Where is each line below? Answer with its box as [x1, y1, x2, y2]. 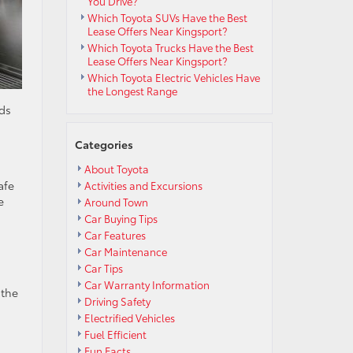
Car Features [84, 228, 146, 242]
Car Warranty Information [84, 277, 210, 292]
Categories [74, 136, 133, 152]
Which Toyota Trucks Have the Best [87, 40, 254, 54]
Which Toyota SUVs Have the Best [87, 10, 247, 24]
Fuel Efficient [84, 327, 147, 341]
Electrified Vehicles [84, 310, 175, 325]
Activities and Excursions [84, 178, 203, 192]
